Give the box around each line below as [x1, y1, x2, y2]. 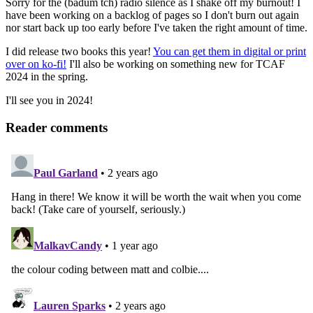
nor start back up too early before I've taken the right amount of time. [6, 22, 307, 34]
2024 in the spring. [6, 71, 88, 83]
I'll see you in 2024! [6, 94, 93, 107]
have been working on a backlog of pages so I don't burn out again [6, 9, 299, 22]
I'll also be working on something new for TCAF [66, 58, 285, 71]
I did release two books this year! [6, 45, 153, 58]
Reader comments [6, 119, 108, 135]
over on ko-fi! [6, 58, 66, 71]
